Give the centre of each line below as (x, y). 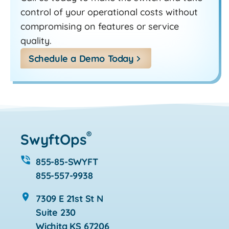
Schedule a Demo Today (81, 58)
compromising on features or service (100, 26)
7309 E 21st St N (70, 198)
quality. (36, 40)
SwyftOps (54, 139)
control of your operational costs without (109, 12)
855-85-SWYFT (67, 162)
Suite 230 (56, 212)
